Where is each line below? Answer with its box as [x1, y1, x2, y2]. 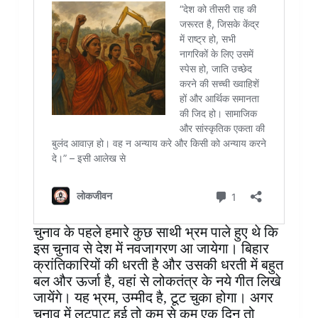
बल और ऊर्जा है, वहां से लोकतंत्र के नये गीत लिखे [33, 273, 281, 290]
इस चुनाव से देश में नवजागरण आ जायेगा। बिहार [33, 241, 269, 257]
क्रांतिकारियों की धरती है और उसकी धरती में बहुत [33, 257, 283, 273]
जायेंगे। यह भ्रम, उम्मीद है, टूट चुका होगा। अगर [33, 290, 273, 306]
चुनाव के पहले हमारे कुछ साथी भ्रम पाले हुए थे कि [33, 224, 278, 241]
